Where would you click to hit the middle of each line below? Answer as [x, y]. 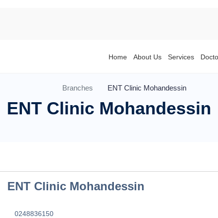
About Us [147, 57]
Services [181, 57]
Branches [77, 88]
